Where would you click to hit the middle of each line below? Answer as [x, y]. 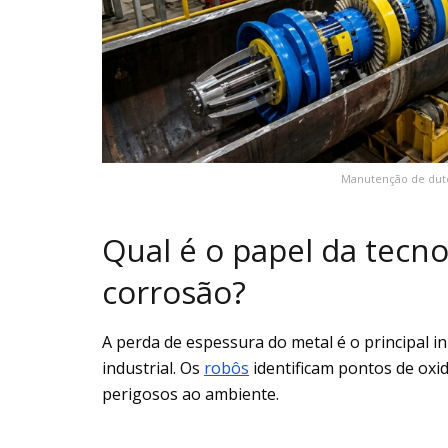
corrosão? [174, 292]
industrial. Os [153, 367]
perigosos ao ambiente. [190, 393]
